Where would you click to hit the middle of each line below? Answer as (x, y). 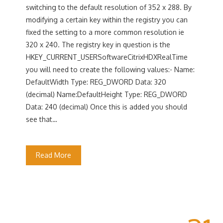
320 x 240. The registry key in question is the (98, 45)
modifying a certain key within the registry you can (107, 20)
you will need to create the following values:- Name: (111, 69)
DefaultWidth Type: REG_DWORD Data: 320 (96, 82)
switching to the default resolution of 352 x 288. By (109, 7)
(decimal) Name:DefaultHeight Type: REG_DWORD (107, 94)
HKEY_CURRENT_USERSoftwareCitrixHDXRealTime (107, 57)
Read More (54, 155)
